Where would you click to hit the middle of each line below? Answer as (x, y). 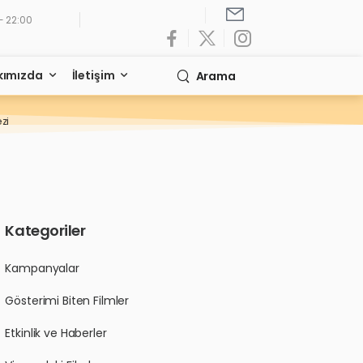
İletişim (93, 75)
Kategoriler (45, 231)
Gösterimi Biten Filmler (67, 301)
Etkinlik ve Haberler (56, 333)
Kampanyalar (42, 269)
